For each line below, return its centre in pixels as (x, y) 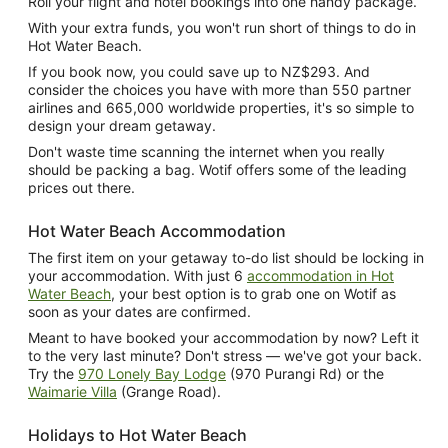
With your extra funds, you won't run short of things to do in (222, 27)
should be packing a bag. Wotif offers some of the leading (217, 169)
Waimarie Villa (72, 391)
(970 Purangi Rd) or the (305, 373)
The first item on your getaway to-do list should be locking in (226, 257)
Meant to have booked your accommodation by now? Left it (223, 337)
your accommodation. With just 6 (137, 275)
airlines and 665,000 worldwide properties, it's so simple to (221, 107)
